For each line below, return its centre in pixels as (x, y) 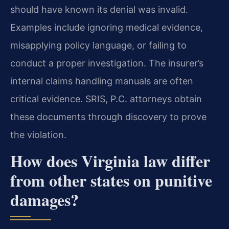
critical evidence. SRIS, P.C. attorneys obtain (106, 99)
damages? (44, 199)
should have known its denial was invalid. (99, 10)
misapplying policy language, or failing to (98, 45)
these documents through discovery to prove (108, 117)
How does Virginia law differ (110, 161)
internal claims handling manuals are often (102, 81)
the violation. (38, 135)
